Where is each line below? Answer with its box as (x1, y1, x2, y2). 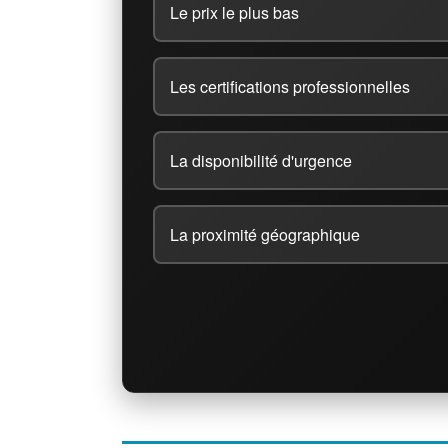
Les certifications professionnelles (170, 74, 410, 98)
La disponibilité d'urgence (170, 148, 352, 172)
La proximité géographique (170, 222, 360, 246)
